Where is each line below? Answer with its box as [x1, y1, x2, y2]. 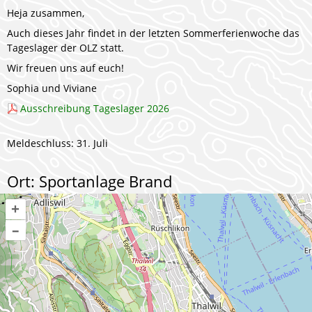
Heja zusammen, [7, 6, 84, 19]
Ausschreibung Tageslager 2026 [20, 102, 169, 115]
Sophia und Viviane [7, 81, 97, 95]
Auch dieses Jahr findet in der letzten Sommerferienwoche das [7, 26, 299, 40]
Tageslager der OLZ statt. [7, 41, 124, 54]
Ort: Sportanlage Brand [7, 171, 172, 192]
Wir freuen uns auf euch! [7, 61, 124, 75]
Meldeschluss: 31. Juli [7, 136, 108, 150]
